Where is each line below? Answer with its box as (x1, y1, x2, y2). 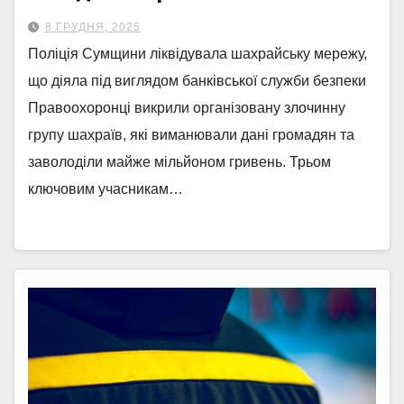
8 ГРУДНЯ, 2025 (45, 21, 141, 33)
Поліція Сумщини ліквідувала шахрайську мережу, (28, 46, 367, 61)
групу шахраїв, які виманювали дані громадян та (28, 127, 354, 142)
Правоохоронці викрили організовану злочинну (28, 100, 345, 115)
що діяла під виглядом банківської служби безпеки (28, 73, 366, 88)
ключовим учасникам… (28, 181, 183, 197)
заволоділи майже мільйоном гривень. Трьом (28, 154, 331, 170)
